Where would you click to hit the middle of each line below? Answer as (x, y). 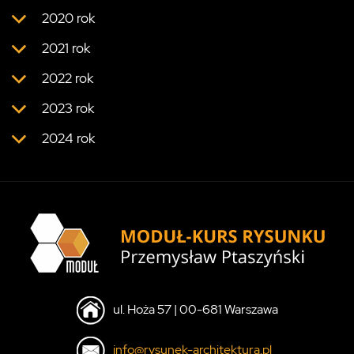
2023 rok (68, 108)
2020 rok (68, 18)
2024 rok (68, 138)
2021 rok (66, 48)
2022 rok (68, 78)
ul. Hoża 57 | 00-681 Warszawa (195, 309)
